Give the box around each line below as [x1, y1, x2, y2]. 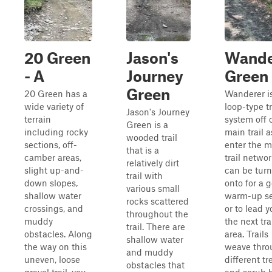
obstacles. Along [24, 228, 92, 239]
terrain [24, 114, 51, 124]
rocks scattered [126, 195, 189, 206]
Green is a [126, 119, 168, 130]
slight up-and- [24, 165, 84, 175]
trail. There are [126, 221, 185, 232]
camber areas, [24, 152, 81, 163]
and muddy [126, 246, 173, 257]
